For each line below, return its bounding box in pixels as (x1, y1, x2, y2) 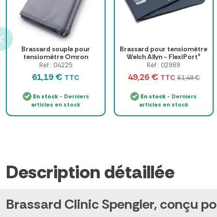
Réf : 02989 (147, 61, 181, 70)
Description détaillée (6, 160, 174, 185)
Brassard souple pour (21, 45, 91, 54)
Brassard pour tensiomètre (120, 45, 208, 54)
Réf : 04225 (39, 61, 73, 70)
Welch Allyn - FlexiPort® (126, 52, 201, 62)
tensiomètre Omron (23, 52, 89, 62)
